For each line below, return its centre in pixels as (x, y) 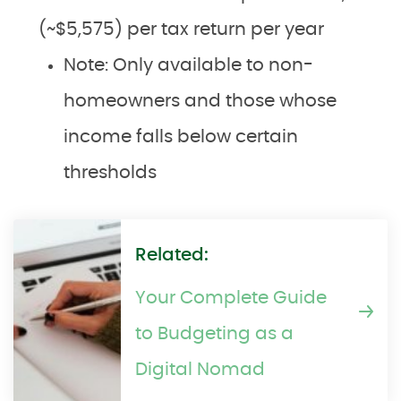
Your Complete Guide (231, 298)
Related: (172, 255)
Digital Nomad (200, 370)
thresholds (110, 173)
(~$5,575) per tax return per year (181, 30)
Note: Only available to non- (188, 65)
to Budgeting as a (214, 334)
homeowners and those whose (200, 101)
